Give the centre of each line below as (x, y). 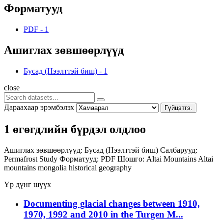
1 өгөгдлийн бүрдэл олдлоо (75, 129)
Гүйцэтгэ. (179, 108)
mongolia (53, 167)
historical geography (100, 167)
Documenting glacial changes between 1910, (112, 203)
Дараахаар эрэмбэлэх (39, 107)
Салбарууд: (179, 150)
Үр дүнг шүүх (27, 184)
